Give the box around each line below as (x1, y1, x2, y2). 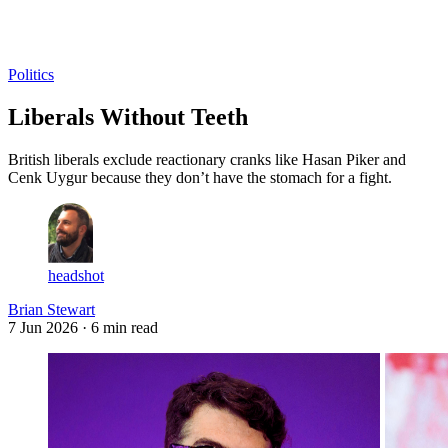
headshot (48, 266, 104, 284)
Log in (9, 30, 51, 48)
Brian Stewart (8, 300, 95, 318)
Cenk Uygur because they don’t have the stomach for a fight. (8, 168, 392, 186)
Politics (8, 65, 54, 83)
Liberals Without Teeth (8, 103, 248, 130)
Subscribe (57, 30, 119, 48)
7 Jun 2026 (8, 318, 78, 336)
